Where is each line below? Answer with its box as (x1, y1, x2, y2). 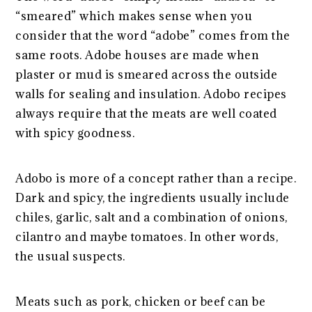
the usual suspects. (15, 248, 125, 264)
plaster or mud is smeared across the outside (15, 66, 278, 82)
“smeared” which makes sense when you (15, 8, 253, 24)
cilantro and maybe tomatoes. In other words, (15, 228, 279, 244)
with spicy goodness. (15, 125, 135, 141)
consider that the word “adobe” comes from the (15, 27, 290, 43)
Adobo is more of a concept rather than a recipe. (15, 170, 297, 186)
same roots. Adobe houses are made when (15, 47, 260, 63)
